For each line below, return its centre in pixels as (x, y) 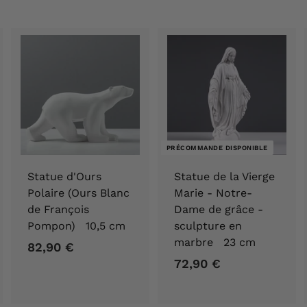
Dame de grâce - (219, 209)
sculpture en (208, 225)
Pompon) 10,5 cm (76, 225)
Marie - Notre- (213, 193)
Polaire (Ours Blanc (78, 193)
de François (58, 209)
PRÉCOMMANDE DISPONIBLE (217, 147)
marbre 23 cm (215, 242)
